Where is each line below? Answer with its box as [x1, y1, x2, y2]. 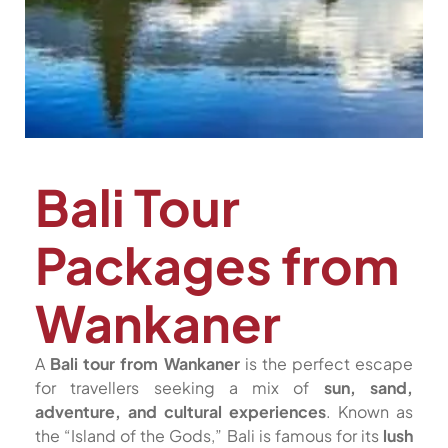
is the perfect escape [239, 353, 413, 374]
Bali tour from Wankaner [50, 353, 240, 374]
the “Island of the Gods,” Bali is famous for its [35, 425, 383, 446]
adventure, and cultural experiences [35, 401, 326, 422]
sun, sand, [323, 377, 414, 398]
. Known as [326, 401, 413, 422]
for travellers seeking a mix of [35, 377, 324, 398]
